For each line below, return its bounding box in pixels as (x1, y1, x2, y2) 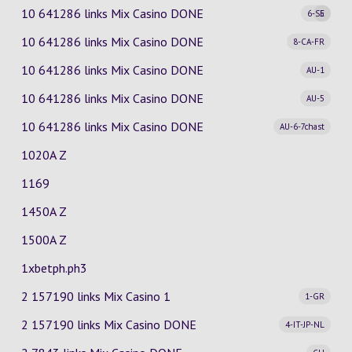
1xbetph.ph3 (20, 260, 87, 276)
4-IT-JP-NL (285, 318, 325, 330)
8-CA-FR (293, 35, 325, 47)
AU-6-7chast (280, 120, 325, 132)
